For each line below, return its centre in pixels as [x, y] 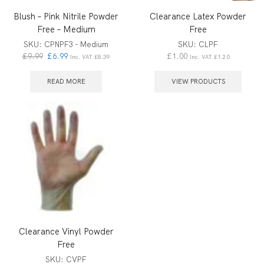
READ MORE [66, 82]
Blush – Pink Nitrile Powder [66, 16]
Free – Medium [66, 29]
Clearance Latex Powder [198, 16]
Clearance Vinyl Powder [66, 231]
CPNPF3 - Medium [76, 45]
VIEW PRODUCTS [198, 82]
